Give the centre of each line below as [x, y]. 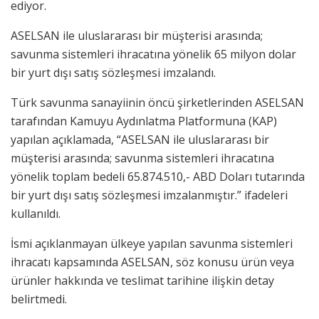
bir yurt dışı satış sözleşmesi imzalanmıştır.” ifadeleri [149, 195]
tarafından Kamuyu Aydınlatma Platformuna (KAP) [144, 121]
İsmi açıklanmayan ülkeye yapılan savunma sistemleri [152, 244]
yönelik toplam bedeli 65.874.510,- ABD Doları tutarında [158, 177]
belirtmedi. [39, 299]
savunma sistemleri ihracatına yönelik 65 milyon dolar [153, 54]
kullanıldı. [36, 214]
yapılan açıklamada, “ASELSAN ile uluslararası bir [140, 140]
